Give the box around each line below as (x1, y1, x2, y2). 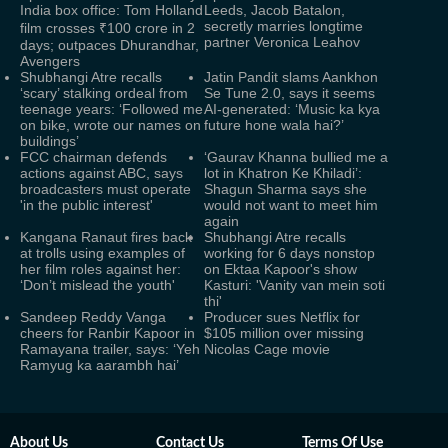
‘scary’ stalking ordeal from (20, 85, 188, 101)
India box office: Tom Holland (20, 2, 203, 18)
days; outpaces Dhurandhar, (20, 37, 199, 53)
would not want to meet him (204, 197, 378, 213)
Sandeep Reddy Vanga (20, 309, 166, 325)
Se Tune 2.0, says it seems (204, 85, 375, 101)
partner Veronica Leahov (204, 34, 360, 50)
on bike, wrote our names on (20, 117, 201, 133)
